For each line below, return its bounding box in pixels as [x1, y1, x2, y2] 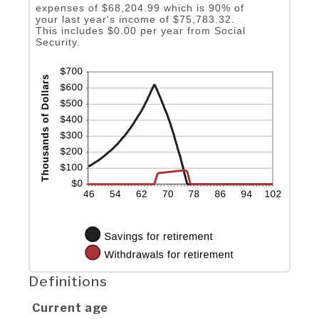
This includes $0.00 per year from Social [36, 24, 246, 36]
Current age [32, 300, 108, 315]
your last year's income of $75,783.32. [36, 13, 235, 25]
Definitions [28, 272, 108, 290]
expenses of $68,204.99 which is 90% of [36, 1, 244, 14]
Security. [36, 36, 80, 48]
